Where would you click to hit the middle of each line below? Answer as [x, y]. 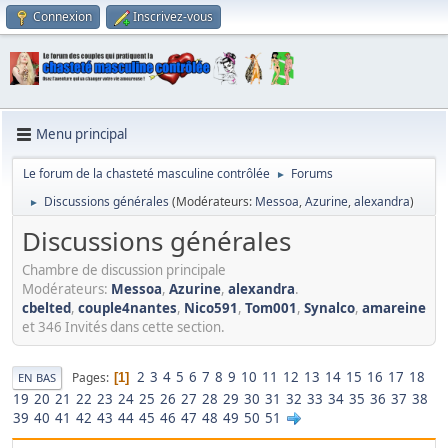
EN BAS [37, 378]
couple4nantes [127, 308]
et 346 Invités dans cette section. [123, 327]
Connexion [62, 16]
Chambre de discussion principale [124, 270]
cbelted [46, 308]
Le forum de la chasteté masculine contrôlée [146, 173]
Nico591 [211, 308]
